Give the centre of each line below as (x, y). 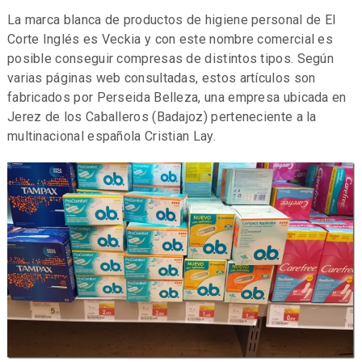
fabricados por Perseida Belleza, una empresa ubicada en (177, 97)
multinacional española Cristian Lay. (111, 136)
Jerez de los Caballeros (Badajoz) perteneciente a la (162, 116)
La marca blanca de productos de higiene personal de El (171, 19)
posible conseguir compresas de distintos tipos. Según (170, 58)
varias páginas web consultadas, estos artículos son (161, 78)
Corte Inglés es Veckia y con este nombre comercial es (170, 39)
